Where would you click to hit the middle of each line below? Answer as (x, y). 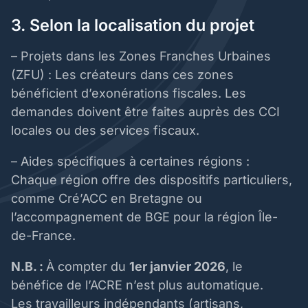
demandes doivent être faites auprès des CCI (145, 112)
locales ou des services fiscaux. (107, 131)
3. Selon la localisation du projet (135, 25)
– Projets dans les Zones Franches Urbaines (141, 56)
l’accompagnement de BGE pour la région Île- (144, 217)
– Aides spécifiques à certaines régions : (130, 162)
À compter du (88, 267)
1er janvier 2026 (177, 267)
